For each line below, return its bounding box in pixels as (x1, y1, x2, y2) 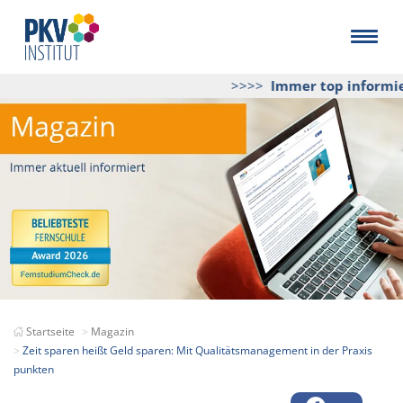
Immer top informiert (250, 76, 399, 94)
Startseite (26, 323, 75, 339)
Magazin (91, 323, 134, 339)
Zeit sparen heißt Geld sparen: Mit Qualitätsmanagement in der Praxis (22, 342, 372, 358)
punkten (13, 361, 54, 377)
